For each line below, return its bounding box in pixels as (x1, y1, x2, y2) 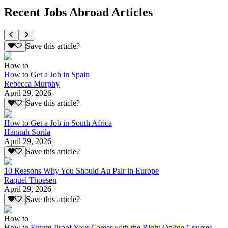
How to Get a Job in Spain (4, 70, 90, 79)
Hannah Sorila (4, 127, 50, 136)
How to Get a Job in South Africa (4, 118, 112, 127)
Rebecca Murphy (4, 79, 60, 89)
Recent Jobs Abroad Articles (4, 5, 153, 19)
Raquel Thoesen (4, 175, 56, 184)
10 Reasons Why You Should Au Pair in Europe (4, 166, 159, 175)
